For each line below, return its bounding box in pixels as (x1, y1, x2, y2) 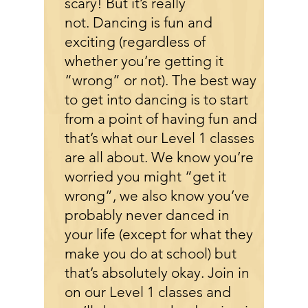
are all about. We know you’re (65, 148, 254, 166)
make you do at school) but (65, 245, 236, 262)
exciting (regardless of (65, 33, 206, 50)
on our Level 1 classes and (65, 283, 231, 300)
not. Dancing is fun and (65, 14, 212, 31)
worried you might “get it (65, 168, 226, 185)
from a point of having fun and (65, 110, 257, 127)
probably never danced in (65, 206, 230, 223)
